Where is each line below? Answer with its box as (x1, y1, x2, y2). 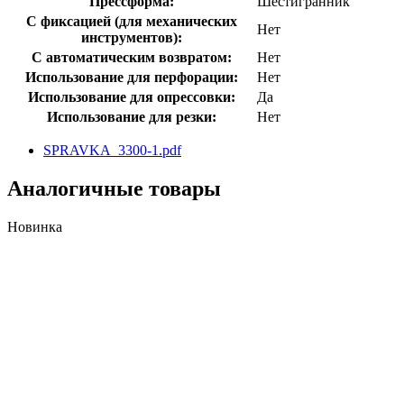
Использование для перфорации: (25, 69, 238, 85)
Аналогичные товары (7, 176, 221, 200)
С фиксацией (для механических (26, 13, 237, 29)
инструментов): (81, 29, 182, 45)
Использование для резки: (47, 108, 216, 124)
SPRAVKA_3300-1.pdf (43, 142, 181, 158)
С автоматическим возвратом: (32, 49, 232, 65)
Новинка (7, 218, 62, 234)
